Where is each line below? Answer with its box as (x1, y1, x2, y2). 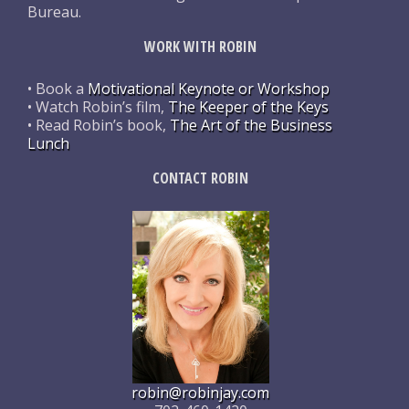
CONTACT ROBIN (152, 168, 249, 188)
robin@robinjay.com (131, 382, 270, 403)
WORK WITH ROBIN (144, 37, 257, 57)
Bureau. (27, 2, 81, 22)
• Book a (27, 79, 88, 99)
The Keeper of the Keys (168, 97, 329, 117)
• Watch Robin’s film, (27, 97, 168, 117)
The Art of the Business (170, 115, 332, 135)
